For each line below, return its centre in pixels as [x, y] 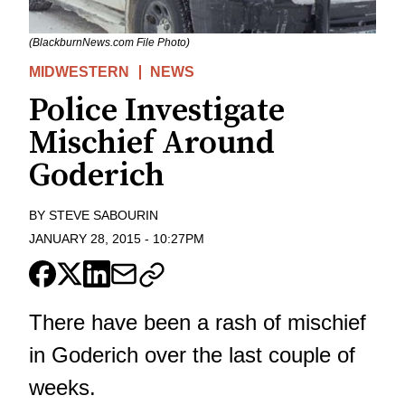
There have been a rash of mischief [198, 323]
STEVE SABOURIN [104, 215]
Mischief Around [152, 143]
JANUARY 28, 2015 [85, 239]
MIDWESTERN [79, 71]
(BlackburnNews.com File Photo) [109, 42]
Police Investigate [157, 110]
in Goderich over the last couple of [192, 355]
